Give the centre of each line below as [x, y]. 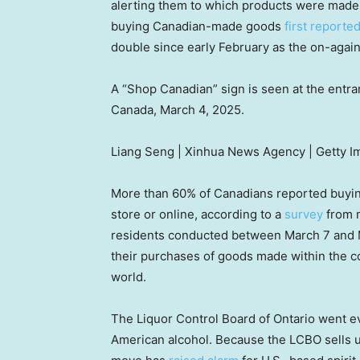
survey [304, 215]
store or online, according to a [198, 215]
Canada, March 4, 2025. [179, 110]
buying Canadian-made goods [198, 27]
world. [129, 277]
